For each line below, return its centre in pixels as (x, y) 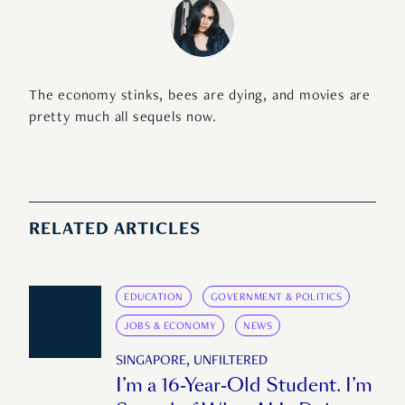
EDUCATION (154, 298)
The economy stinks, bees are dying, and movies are (200, 97)
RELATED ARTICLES (115, 231)
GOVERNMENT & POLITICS (276, 298)
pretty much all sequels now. (123, 119)
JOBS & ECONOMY (170, 327)
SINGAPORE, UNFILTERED (192, 362)
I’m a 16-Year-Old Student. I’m (244, 386)
